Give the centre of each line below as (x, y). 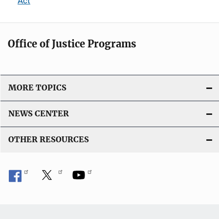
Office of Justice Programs (72, 44)
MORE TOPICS (37, 88)
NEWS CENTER (39, 113)
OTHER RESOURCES (49, 139)
